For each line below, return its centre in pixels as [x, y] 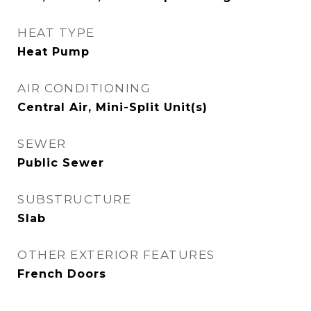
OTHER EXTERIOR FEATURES [116, 255]
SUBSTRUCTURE [74, 199]
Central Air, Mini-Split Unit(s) [112, 107]
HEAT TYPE [56, 33]
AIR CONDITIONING [84, 88]
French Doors [62, 274]
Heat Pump [53, 52]
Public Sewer [61, 163]
